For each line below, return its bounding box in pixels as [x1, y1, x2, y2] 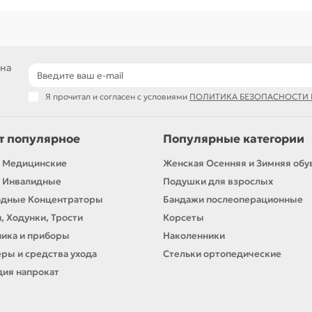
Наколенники [163, 230, 225, 242]
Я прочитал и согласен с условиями [45, 91, 189, 102]
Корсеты [163, 212, 204, 224]
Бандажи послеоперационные [163, 194, 303, 206]
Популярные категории [163, 132, 304, 147]
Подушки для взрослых [163, 175, 273, 188]
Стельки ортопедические [163, 248, 281, 260]
